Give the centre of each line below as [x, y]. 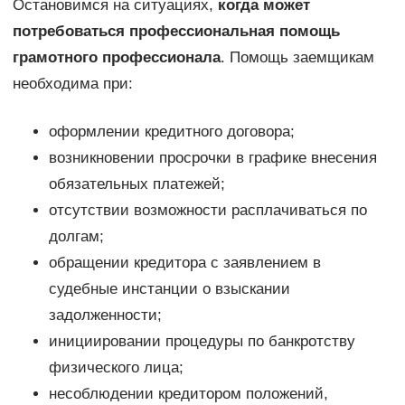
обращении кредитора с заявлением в [184, 263]
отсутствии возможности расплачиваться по [207, 211]
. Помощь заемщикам [297, 58]
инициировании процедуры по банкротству [202, 342]
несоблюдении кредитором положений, [188, 394]
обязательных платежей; [137, 184]
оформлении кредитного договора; [171, 132]
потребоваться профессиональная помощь [176, 32]
